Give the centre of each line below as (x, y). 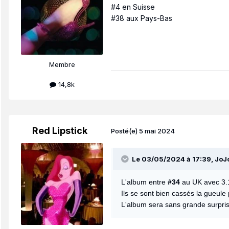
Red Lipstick (60, 130)
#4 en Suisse (133, 7)
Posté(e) (125, 131)
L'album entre (144, 182)
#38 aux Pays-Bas (142, 18)
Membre (62, 64)
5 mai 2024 (157, 131)
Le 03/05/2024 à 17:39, (173, 159)
